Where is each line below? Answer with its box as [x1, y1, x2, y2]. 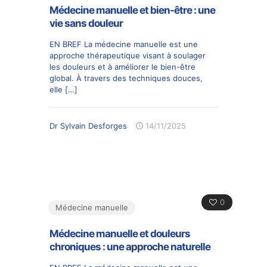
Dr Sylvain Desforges [49, 120, 127, 131]
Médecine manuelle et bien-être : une [49, 4, 215, 16]
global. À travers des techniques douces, [49, 73, 203, 83]
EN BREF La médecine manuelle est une [49, 39, 198, 49]
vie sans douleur [49, 17, 123, 29]
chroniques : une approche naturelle [49, 240, 210, 253]
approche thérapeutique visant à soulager [49, 50, 206, 60]
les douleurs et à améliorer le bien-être [49, 61, 195, 72]
